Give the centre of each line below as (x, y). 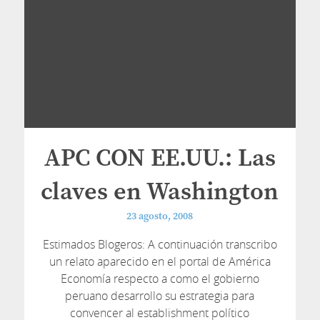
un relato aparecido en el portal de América (160, 261)
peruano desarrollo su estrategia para (160, 296)
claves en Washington (160, 192)
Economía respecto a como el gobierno (160, 279)
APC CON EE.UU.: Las (160, 159)
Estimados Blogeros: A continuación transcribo (160, 244)
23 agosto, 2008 (160, 216)
